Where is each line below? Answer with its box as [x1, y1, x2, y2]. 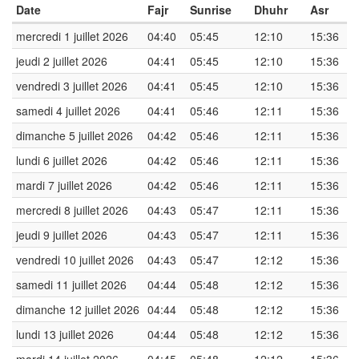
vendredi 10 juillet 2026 [16, 252, 134, 268]
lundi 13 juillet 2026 [16, 326, 114, 342]
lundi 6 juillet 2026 [16, 152, 107, 168]
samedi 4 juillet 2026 [16, 103, 120, 119]
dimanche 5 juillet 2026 [16, 127, 133, 143]
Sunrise [190, 2, 232, 18]
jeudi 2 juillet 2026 [16, 53, 107, 69]
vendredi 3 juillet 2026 [16, 78, 127, 94]
